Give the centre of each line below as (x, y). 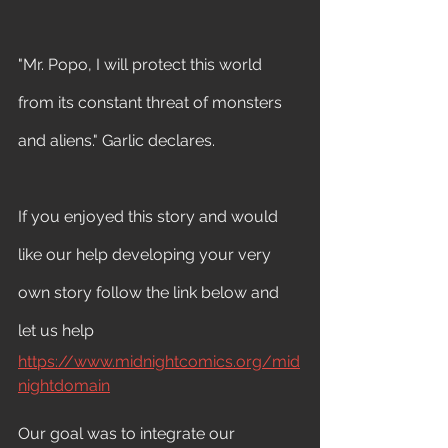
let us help (58, 330)
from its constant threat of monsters (152, 102)
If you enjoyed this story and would (150, 216)
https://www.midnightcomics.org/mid (159, 361)
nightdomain (64, 385)
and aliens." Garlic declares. (116, 140)
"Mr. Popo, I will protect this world (142, 64)
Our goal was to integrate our (128, 433)
